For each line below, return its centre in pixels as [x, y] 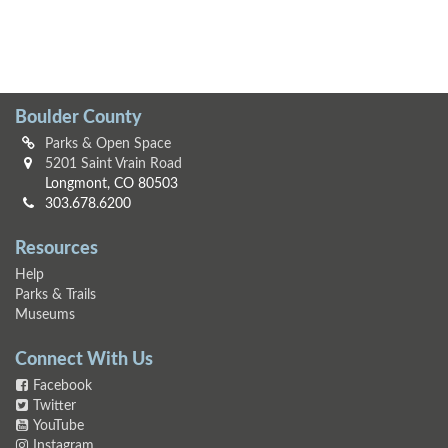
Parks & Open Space [108, 144]
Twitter [54, 406]
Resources [56, 249]
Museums [45, 315]
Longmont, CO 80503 [111, 184]
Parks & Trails [55, 295]
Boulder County [78, 118]
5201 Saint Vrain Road [113, 164]
